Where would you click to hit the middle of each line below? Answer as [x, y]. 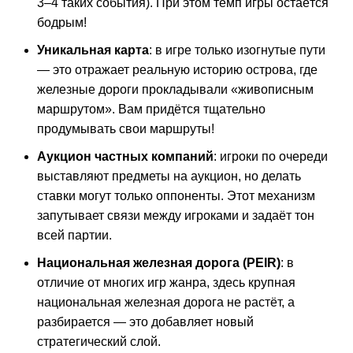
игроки [238, 156]
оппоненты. [188, 196]
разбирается [74, 322]
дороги [117, 89]
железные [66, 89]
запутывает [71, 216]
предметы [139, 176]
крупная [270, 282]
